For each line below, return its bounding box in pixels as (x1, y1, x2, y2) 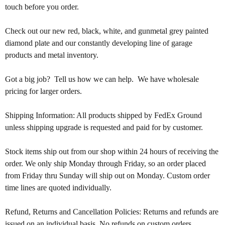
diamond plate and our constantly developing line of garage (5, 39, 192, 47)
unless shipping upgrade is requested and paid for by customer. (5, 123, 205, 132)
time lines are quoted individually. (5, 183, 111, 192)
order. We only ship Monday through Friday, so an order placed (5, 159, 206, 168)
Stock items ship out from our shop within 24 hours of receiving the (5, 147, 218, 156)
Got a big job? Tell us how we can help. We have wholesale (5, 75, 199, 83)
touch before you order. (5, 3, 79, 11)
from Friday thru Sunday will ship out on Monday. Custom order (5, 171, 210, 180)
